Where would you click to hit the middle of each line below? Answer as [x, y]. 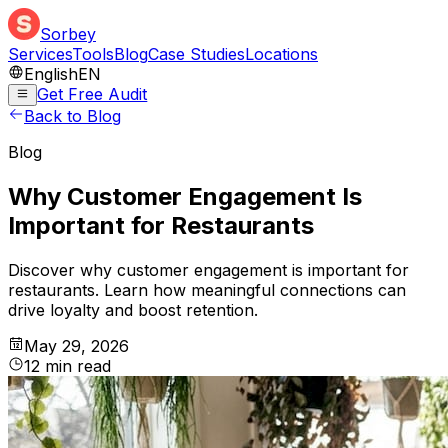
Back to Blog [72, 116]
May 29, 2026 [76, 346]
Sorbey [68, 34]
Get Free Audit [92, 94]
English [51, 74]
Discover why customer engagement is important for [208, 270]
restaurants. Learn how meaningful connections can [207, 290]
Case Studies [196, 54]
